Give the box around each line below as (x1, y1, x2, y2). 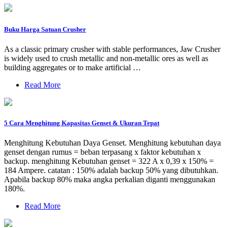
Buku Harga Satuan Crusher (4, 25, 86, 33)
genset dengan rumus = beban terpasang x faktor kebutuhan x (4, 148, 201, 157)
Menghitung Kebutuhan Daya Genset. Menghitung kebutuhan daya (4, 138, 221, 148)
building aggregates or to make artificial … (4, 63, 141, 72)
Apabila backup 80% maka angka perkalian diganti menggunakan (4, 175, 215, 184)
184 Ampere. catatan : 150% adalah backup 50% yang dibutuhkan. (4, 166, 218, 175)
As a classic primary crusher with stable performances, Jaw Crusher (4, 44, 220, 53)
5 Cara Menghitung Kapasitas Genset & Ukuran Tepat (4, 119, 159, 127)
